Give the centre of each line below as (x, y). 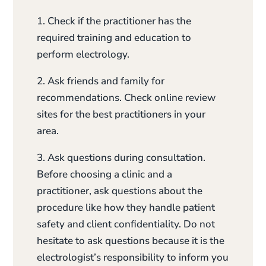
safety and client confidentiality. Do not (126, 224)
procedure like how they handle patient (126, 207)
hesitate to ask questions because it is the (131, 240)
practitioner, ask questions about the (120, 191)
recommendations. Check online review (126, 97)
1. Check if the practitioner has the (114, 21)
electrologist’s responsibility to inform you (133, 257)
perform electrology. (83, 54)
